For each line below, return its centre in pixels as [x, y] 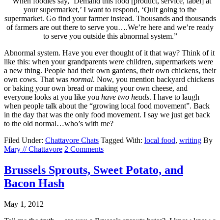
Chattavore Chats [72, 140]
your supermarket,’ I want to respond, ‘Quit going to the [110, 9]
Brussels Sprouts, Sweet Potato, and [94, 170]
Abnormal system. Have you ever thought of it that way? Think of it [109, 53]
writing [190, 140]
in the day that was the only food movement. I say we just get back [107, 114]
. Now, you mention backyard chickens [153, 79]
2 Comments [84, 149]
